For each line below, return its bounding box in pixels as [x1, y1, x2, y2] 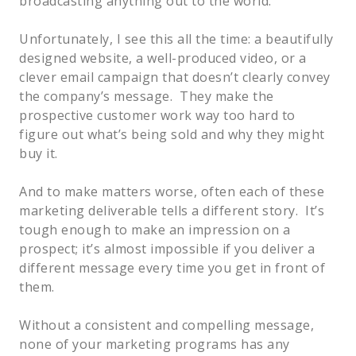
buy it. [19, 144, 58, 162]
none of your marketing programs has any [19, 335, 290, 353]
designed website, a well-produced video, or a [19, 48, 307, 67]
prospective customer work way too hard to [19, 106, 296, 124]
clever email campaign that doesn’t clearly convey [19, 68, 331, 86]
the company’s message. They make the [19, 87, 274, 105]
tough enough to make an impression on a [19, 220, 291, 238]
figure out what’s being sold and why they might [19, 125, 325, 143]
